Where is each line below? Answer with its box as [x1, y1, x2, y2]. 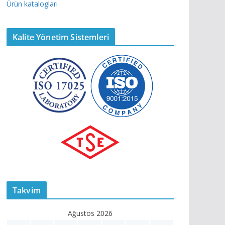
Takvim [13, 184, 41, 196]
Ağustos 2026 [68, 208, 113, 218]
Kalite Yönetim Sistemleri [13, 31, 109, 43]
